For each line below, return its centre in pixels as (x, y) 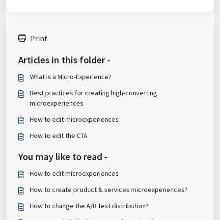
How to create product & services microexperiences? (109, 190)
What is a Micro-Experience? (71, 77)
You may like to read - (63, 157)
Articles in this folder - (64, 60)
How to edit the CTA (59, 136)
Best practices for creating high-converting (94, 93)
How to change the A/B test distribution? (89, 206)
